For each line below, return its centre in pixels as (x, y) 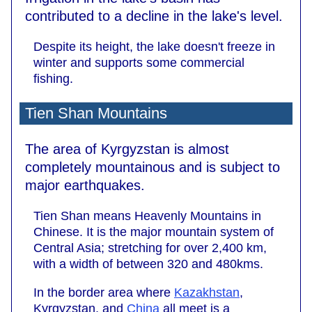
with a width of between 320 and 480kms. (148, 264)
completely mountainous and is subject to (153, 167)
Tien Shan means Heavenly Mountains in (147, 216)
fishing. (53, 78)
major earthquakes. (85, 185)
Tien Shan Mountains (96, 113)
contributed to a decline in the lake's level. (154, 16)
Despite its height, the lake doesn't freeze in (154, 46)
